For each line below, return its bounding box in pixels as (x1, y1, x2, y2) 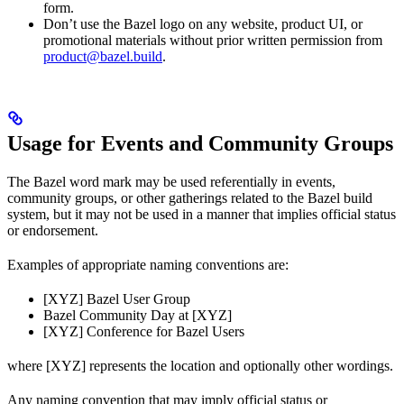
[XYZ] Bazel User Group (43, 291, 190, 308)
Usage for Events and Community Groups (7, 132, 393, 156)
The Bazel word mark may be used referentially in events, (7, 174, 335, 190)
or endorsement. (7, 223, 98, 239)
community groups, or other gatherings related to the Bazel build (7, 190, 372, 207)
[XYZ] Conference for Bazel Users (43, 324, 244, 340)
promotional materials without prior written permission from (43, 32, 382, 49)
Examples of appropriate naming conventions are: (7, 257, 289, 273)
